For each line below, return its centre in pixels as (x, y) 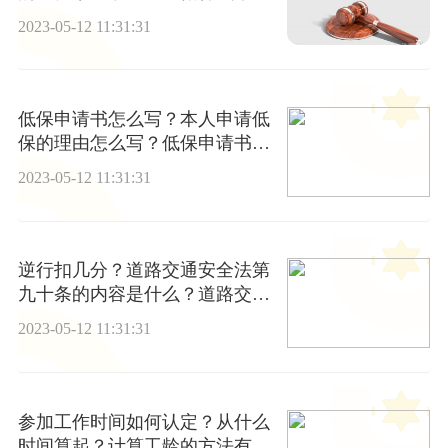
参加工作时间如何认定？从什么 (143, 421)
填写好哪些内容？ (89, 167)
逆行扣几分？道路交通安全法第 (143, 270)
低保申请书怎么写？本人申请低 (143, 119)
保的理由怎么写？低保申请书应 (143, 143)
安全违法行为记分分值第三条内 (143, 318)
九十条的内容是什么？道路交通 (143, 294)
